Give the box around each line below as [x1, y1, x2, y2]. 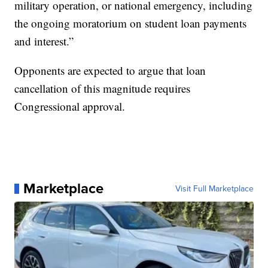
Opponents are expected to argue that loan [14, 63, 206, 78]
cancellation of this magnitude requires [14, 81, 191, 96]
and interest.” [14, 33, 74, 49]
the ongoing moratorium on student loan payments [14, 16, 247, 31]
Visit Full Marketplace [175, 182, 254, 195]
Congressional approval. [14, 99, 126, 114]
